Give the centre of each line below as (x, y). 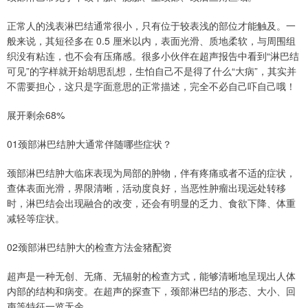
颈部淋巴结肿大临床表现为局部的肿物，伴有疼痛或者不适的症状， (151, 173)
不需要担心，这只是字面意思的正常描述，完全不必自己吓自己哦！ (151, 86)
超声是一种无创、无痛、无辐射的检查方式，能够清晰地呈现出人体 (151, 276)
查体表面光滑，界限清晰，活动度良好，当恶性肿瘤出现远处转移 (146, 188)
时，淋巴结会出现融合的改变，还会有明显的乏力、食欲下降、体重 (151, 203)
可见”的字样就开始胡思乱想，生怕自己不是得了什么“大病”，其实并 (152, 71)
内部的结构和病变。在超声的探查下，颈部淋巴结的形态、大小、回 (151, 291)
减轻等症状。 (36, 218)
